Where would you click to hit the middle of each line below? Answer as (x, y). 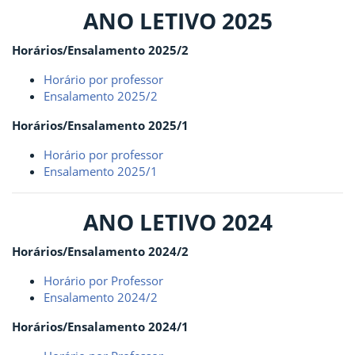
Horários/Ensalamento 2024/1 (100, 326)
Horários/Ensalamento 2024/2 (100, 251)
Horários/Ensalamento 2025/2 (100, 50)
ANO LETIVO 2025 (177, 21)
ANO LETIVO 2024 (177, 222)
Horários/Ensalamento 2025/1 (100, 125)
